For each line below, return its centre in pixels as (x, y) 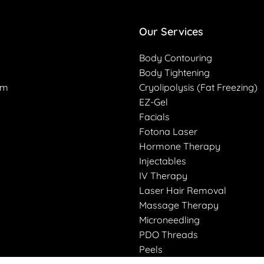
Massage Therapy (179, 205)
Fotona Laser (168, 131)
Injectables (163, 161)
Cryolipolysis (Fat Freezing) (198, 87)
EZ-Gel (154, 102)
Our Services (171, 32)
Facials (154, 117)
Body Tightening (174, 72)
